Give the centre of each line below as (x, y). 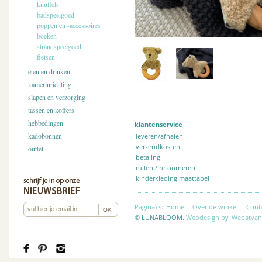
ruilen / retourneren (166, 168)
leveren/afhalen (159, 136)
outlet (36, 149)
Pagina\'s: (150, 207)
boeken (47, 36)
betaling (148, 157)
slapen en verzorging (57, 97)
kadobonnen (45, 136)
